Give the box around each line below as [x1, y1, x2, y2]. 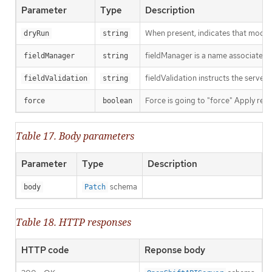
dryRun [24, 29, 49, 38]
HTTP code [21, 244, 69, 257]
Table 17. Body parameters [16, 129, 134, 143]
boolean [103, 96, 132, 105]
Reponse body [144, 244, 205, 257]
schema [108, 181, 137, 192]
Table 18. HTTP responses [16, 216, 131, 229]
